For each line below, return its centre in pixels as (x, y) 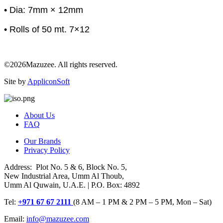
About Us (39, 115)
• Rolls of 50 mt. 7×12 (47, 30)
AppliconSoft (49, 82)
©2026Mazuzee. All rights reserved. (61, 65)
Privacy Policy (47, 150)
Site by (16, 82)
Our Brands (42, 141)
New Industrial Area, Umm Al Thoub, (64, 176)
